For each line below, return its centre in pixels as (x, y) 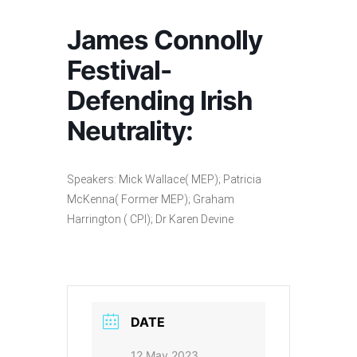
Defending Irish (160, 101)
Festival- (119, 71)
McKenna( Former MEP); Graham (151, 200)
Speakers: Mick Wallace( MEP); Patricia (164, 180)
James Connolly (165, 40)
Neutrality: (130, 131)
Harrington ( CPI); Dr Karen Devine (150, 220)
